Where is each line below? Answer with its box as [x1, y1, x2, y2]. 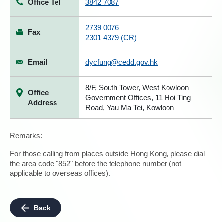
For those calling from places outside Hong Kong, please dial [10, 149, 205, 158]
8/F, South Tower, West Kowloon [85, 83, 189, 92]
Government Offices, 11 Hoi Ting [85, 93, 191, 102]
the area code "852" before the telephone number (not [10, 159, 181, 167]
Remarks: [10, 131, 42, 140]
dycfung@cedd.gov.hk [85, 58, 158, 66]
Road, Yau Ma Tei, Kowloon [85, 103, 174, 111]
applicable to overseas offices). [10, 169, 110, 177]
